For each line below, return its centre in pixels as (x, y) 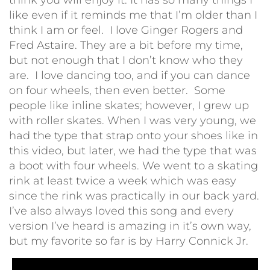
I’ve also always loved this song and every (121, 211)
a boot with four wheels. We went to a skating (133, 165)
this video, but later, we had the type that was (133, 150)
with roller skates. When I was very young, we (133, 120)
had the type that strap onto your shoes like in (133, 135)
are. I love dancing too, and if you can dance (130, 75)
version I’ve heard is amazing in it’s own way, (130, 226)
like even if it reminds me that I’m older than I (133, 15)
